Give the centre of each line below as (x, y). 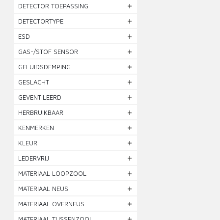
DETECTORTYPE (41, 21)
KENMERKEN (36, 128)
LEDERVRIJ (34, 158)
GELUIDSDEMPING (45, 67)
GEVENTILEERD (40, 97)
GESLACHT (34, 82)
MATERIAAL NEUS (43, 189)
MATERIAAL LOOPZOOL (53, 173)
